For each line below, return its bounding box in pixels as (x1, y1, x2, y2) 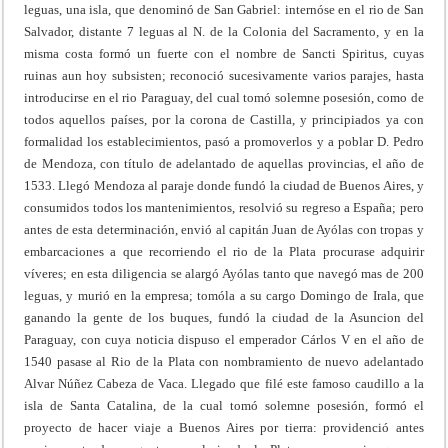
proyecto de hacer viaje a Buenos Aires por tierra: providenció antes (24, 419, 424, 435)
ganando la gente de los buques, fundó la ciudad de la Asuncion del (24, 309, 424, 325)
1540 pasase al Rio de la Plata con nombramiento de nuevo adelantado (24, 353, 424, 369)
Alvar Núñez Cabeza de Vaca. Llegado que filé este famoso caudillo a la (24, 375, 424, 391)
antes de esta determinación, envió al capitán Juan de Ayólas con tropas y (24, 221, 424, 237)
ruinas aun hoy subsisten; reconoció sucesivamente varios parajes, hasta (24, 67, 424, 83)
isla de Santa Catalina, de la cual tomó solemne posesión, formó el (24, 397, 424, 413)
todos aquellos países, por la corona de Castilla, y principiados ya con (24, 111, 424, 127)
